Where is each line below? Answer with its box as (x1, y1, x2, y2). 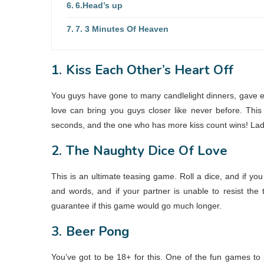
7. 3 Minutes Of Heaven (75, 24, 169, 34)
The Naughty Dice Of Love (66, 141, 227, 160)
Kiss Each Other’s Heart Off (66, 61, 233, 79)
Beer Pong (66, 222, 129, 240)
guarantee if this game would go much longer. (51, 200, 222, 210)
